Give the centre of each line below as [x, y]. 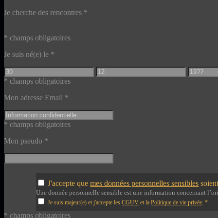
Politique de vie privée [177, 202]
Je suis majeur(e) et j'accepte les [85, 202]
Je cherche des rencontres [44, 12]
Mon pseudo [24, 141]
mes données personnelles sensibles [145, 183]
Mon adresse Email [34, 97]
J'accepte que [69, 183]
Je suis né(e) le [27, 54]
